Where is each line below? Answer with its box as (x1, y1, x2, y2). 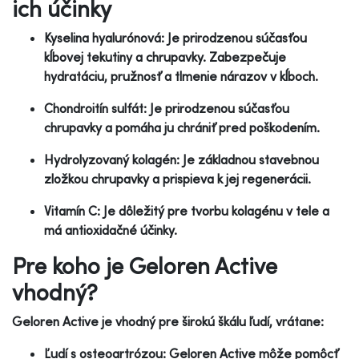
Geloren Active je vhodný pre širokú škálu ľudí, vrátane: (12, 313, 324, 329)
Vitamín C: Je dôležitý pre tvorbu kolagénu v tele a (44, 202, 329, 219)
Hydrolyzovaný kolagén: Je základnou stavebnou (44, 151, 319, 167)
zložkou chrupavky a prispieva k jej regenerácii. (44, 170, 311, 187)
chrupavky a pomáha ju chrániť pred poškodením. (44, 119, 320, 135)
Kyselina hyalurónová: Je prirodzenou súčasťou (44, 29, 307, 46)
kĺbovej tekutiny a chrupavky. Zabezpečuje (44, 48, 286, 65)
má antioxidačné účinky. (44, 221, 177, 238)
